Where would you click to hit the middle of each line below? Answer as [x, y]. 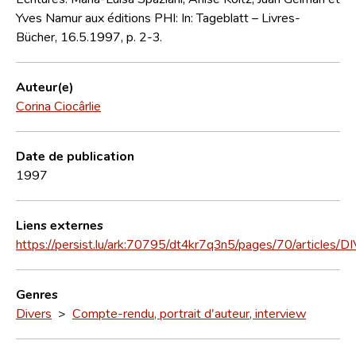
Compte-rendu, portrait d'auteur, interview [189, 313]
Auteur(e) [45, 86]
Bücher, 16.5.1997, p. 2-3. [89, 36]
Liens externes [60, 224]
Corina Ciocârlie [58, 105]
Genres [37, 294]
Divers [34, 313]
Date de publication [75, 155]
